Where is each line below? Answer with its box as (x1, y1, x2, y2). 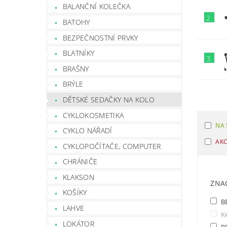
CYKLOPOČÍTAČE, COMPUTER (62, 141, 161, 151)
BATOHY (62, 17, 90, 27)
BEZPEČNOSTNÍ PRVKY (62, 32, 138, 43)
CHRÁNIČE (62, 157, 98, 167)
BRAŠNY (62, 63, 89, 73)
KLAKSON (62, 172, 95, 182)
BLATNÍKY (62, 48, 95, 58)
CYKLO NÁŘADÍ (62, 126, 112, 136)
